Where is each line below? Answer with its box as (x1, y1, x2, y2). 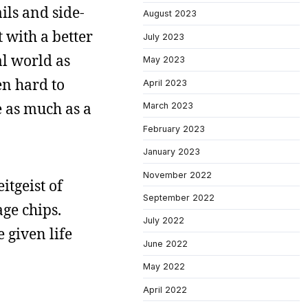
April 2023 (143, 77, 187, 88)
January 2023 (143, 146, 200, 157)
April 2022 (143, 284, 187, 295)
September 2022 (143, 192, 214, 203)
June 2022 (143, 238, 188, 249)
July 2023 (143, 31, 184, 42)
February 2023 (143, 123, 205, 134)
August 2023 (143, 8, 197, 19)
